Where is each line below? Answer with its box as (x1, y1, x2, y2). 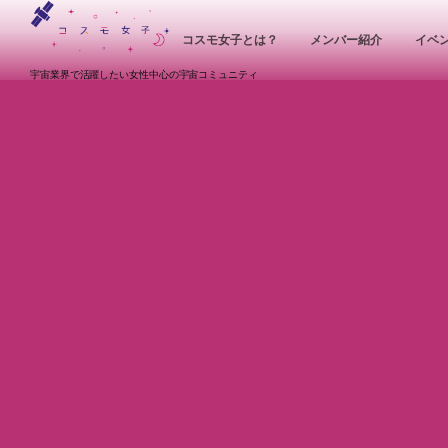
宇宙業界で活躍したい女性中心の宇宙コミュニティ (30, 69, 258, 80)
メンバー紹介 (310, 33, 382, 47)
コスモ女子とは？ (182, 33, 278, 47)
